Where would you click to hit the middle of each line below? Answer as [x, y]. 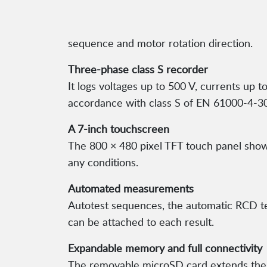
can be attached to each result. [141, 222]
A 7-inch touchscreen [119, 129]
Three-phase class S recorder [138, 69]
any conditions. [103, 162]
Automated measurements [131, 189]
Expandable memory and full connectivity [165, 248]
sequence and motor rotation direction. [160, 43]
